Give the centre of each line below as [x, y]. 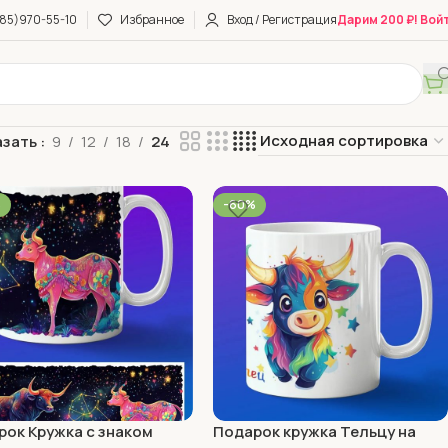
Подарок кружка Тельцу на [314, 432]
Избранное [152, 19]
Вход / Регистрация [282, 19]
